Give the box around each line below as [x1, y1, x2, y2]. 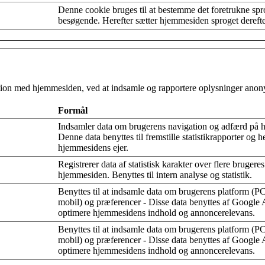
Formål [58, 105, 88, 115]
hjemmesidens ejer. [58, 142, 128, 153]
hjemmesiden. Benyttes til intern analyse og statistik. [58, 169, 252, 180]
